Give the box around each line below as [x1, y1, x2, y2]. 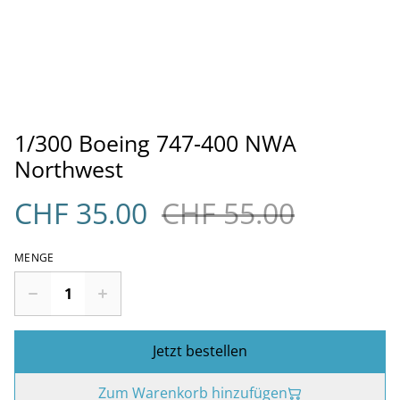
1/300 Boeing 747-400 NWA [14, 128, 296, 158]
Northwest [14, 154, 123, 184]
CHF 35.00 [14, 194, 147, 232]
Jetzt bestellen [153, 341, 247, 361]
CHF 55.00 [162, 194, 295, 232]
